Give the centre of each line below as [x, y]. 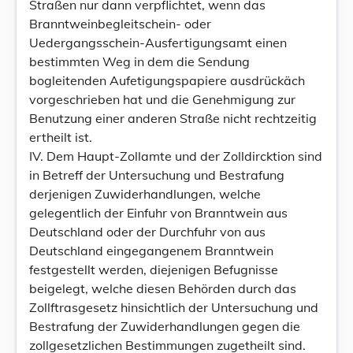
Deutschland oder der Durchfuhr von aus [147, 232]
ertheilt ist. [61, 137]
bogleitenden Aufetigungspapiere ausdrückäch [167, 80]
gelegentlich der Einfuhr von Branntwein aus [158, 213]
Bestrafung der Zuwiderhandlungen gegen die [165, 326]
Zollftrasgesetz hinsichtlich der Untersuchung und [174, 307]
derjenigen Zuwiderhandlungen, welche [145, 194]
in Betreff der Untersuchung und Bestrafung [157, 175]
